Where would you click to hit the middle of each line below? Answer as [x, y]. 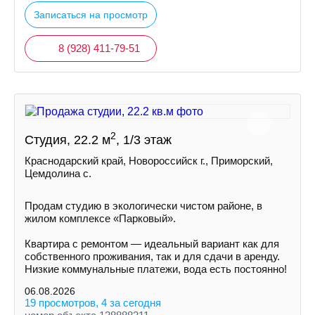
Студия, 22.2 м [67, 140]
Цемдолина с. [58, 173]
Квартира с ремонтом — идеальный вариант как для [152, 244]
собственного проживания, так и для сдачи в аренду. [152, 256]
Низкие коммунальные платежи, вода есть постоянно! [156, 269]
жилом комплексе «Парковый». [100, 218]
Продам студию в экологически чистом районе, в [143, 206]
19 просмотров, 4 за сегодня [93, 303]
